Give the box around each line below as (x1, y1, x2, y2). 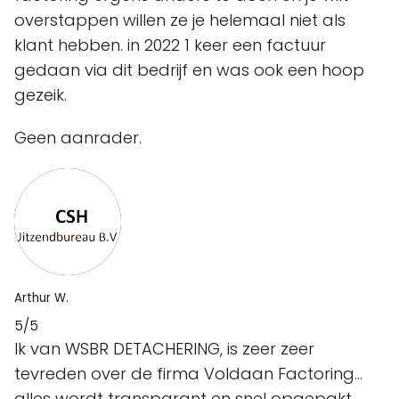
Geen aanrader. (14, 126, 142, 150)
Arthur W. (14, 289, 69, 307)
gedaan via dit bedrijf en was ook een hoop (14, 59, 364, 82)
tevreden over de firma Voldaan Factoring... (14, 362, 362, 386)
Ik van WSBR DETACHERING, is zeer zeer (14, 338, 314, 361)
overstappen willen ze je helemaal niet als (14, 9, 346, 32)
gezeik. (14, 84, 67, 107)
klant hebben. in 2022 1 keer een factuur (14, 34, 326, 57)
